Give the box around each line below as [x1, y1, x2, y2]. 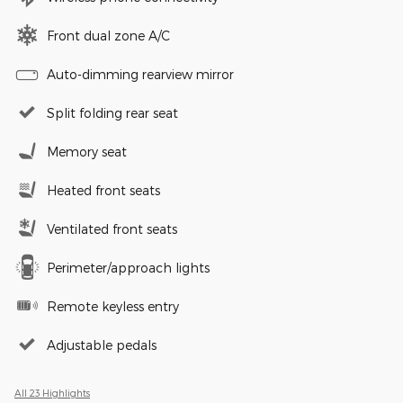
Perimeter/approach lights [47, 259, 210, 275]
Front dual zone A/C [47, 27, 170, 43]
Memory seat [47, 143, 127, 159]
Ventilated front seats [47, 220, 177, 237]
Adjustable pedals [47, 336, 157, 353]
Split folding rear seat [47, 104, 178, 121]
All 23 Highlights [14, 386, 90, 399]
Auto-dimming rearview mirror [47, 66, 234, 82]
